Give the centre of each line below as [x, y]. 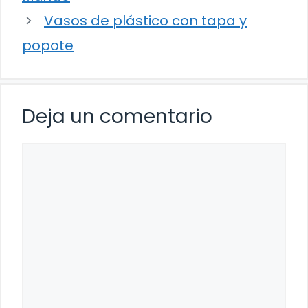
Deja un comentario [117, 117]
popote [48, 46]
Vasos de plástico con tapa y [145, 21]
